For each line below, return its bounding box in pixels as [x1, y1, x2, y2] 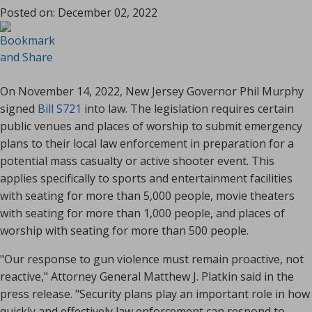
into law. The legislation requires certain [81, 101, 294, 117]
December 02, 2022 [58, 5, 157, 21]
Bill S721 [38, 101, 81, 117]
